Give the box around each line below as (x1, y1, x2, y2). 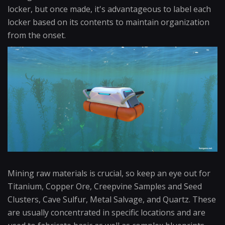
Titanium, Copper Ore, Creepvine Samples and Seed (8, 181, 202, 192)
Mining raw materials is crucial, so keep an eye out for (8, 168, 210, 179)
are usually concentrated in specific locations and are (8, 207, 205, 218)
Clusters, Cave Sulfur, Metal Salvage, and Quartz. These (8, 194, 216, 205)
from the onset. (8, 30, 66, 41)
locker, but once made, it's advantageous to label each (8, 4, 211, 15)
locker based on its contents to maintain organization (8, 17, 209, 28)
